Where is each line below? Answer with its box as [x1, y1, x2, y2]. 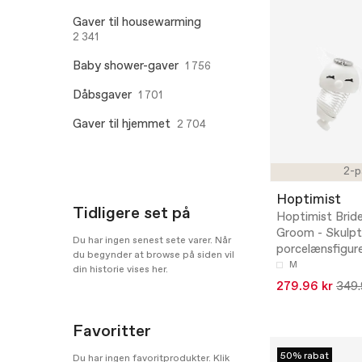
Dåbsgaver [73, 86, 132, 103]
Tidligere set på [73, 202, 191, 225]
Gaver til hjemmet [73, 116, 170, 133]
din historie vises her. [73, 263, 168, 276]
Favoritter [73, 320, 151, 343]
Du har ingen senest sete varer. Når [73, 234, 231, 247]
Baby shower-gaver [73, 57, 179, 74]
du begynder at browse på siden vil [73, 248, 234, 262]
